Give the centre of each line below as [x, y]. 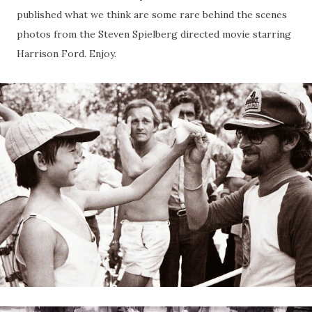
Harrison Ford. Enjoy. [67, 54]
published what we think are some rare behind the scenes [152, 15]
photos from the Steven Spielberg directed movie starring [154, 34]
